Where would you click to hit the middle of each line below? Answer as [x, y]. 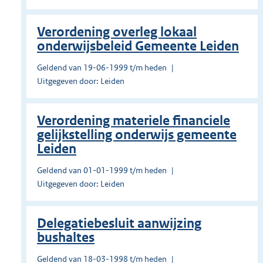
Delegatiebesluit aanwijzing [119, 224]
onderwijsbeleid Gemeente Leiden [138, 46]
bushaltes [66, 238]
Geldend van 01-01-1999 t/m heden [102, 171]
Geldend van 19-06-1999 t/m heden [102, 68]
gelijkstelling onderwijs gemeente [137, 135]
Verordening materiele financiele [134, 121]
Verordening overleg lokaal [117, 32]
